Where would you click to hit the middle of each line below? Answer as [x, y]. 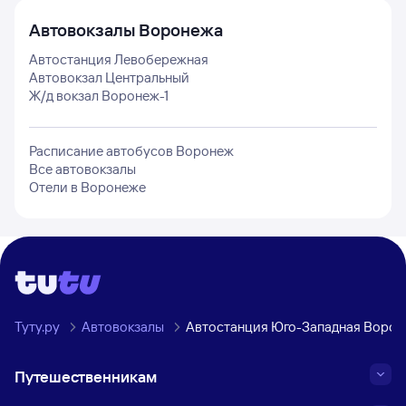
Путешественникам [86, 377]
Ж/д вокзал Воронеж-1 [99, 96]
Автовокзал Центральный [109, 77]
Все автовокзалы [82, 169]
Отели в [55, 187]
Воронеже [113, 187]
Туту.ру [37, 327]
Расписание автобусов [102, 151]
